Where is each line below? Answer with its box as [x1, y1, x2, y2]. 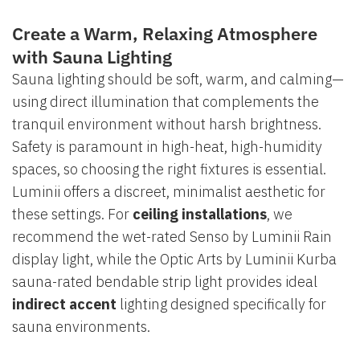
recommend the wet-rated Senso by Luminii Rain [12, 227, 332, 247]
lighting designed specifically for [117, 295, 326, 314]
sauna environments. [12, 317, 150, 337]
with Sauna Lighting [12, 45, 172, 69]
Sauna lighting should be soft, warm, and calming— [12, 70, 344, 89]
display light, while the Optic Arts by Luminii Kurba [12, 250, 337, 269]
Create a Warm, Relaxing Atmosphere [12, 22, 317, 46]
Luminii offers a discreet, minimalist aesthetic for [12, 182, 325, 202]
